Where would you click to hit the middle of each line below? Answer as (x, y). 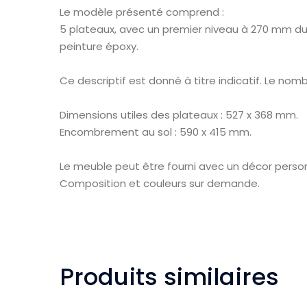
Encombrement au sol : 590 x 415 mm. (156, 132)
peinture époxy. (99, 47)
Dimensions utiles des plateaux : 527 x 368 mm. (179, 115)
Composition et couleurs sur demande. (160, 184)
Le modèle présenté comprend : (142, 12)
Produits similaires (169, 277)
